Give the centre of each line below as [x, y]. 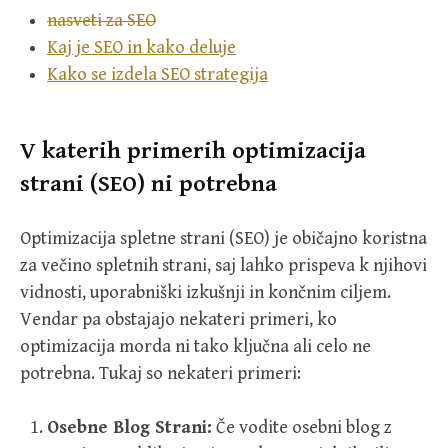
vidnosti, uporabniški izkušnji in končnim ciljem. [205, 293]
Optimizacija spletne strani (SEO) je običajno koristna [223, 239]
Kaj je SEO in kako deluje [141, 47]
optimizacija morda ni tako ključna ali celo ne [195, 347]
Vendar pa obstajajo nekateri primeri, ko [178, 320]
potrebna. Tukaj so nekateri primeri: [160, 374]
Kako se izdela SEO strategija [157, 74]
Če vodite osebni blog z [302, 428]
